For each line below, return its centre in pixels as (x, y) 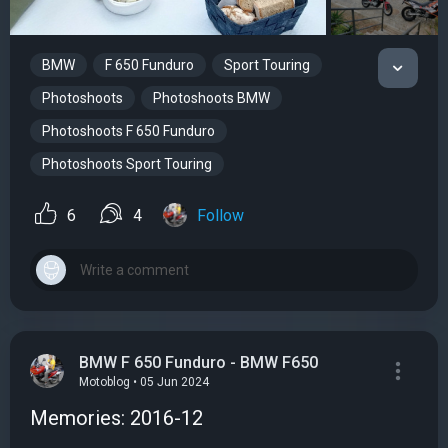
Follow (220, 215)
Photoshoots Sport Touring (127, 164)
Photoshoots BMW (211, 98)
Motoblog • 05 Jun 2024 (144, 382)
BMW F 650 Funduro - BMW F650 (198, 362)
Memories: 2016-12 (116, 417)
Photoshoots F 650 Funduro (128, 131)
